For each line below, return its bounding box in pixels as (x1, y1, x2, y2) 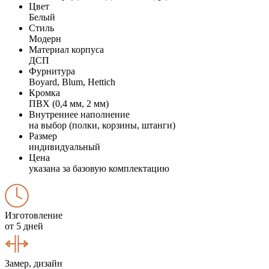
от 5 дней (5, 220, 43, 231)
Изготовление (5, 210, 62, 220)
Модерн (29, 33, 61, 44)
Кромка (29, 87, 60, 98)
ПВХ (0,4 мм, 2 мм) (29, 98, 109, 109)
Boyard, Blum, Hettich (29, 76, 115, 87)
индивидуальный (29, 141, 100, 152)
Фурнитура (29, 65, 75, 76)
